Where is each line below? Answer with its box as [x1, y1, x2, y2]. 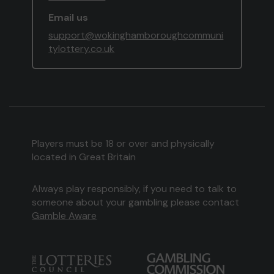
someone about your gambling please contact [32, 196, 240, 209]
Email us [48, 11, 89, 24]
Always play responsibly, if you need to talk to [32, 182, 237, 196]
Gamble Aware [32, 209, 97, 223]
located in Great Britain [32, 150, 136, 164]
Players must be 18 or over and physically [32, 137, 215, 150]
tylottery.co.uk [48, 42, 115, 56]
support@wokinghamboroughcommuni [48, 29, 224, 42]
